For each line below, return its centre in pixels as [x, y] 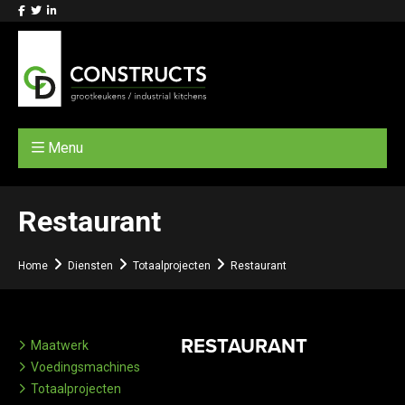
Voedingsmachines [85, 367]
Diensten [90, 266]
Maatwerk [60, 346]
